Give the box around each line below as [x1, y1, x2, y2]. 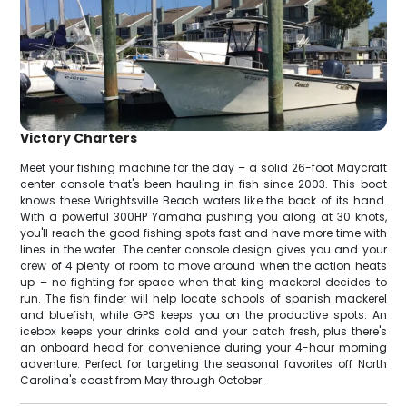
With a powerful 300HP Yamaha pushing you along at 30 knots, [20, 209, 387, 225]
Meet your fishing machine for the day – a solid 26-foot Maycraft [20, 160, 387, 176]
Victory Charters [20, 129, 138, 148]
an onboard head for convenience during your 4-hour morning [20, 340, 387, 356]
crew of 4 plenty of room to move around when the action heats [20, 258, 387, 274]
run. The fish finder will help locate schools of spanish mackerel [20, 291, 387, 307]
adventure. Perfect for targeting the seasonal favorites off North [20, 356, 387, 372]
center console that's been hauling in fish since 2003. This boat [20, 176, 387, 193]
